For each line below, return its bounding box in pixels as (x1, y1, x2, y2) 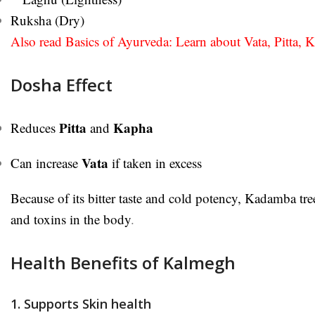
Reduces (11, 118, 59, 136)
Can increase (11, 153, 82, 172)
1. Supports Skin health (11, 295, 151, 312)
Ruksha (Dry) (11, 11, 84, 29)
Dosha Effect (11, 72, 112, 96)
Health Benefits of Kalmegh (11, 250, 236, 274)
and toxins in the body (11, 210, 131, 228)
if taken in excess (108, 153, 202, 172)
